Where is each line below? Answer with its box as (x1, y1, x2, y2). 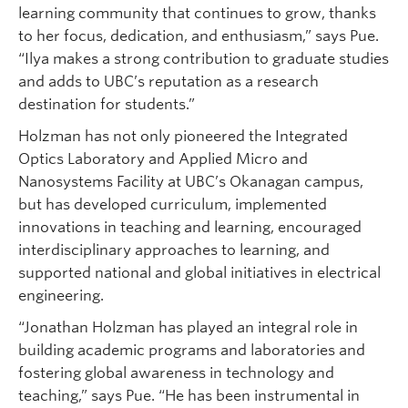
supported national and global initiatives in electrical (18, 264, 381, 282)
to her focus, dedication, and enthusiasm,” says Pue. (18, 27, 379, 46)
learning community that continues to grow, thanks (18, 5, 376, 23)
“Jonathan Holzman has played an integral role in (18, 319, 358, 337)
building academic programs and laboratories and (18, 342, 365, 360)
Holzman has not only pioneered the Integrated (18, 127, 348, 146)
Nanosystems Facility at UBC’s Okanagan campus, (18, 173, 363, 191)
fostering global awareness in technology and (18, 364, 334, 382)
